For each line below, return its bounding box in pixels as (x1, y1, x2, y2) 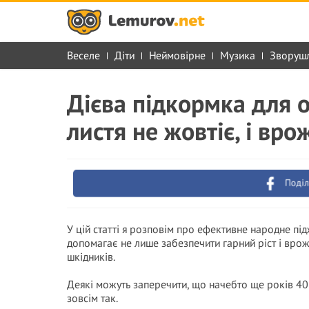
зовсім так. (67, 291, 118, 305)
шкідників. (67, 250, 115, 263)
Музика (220, 48, 255, 62)
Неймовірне (149, 48, 206, 62)
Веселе (67, 48, 100, 62)
